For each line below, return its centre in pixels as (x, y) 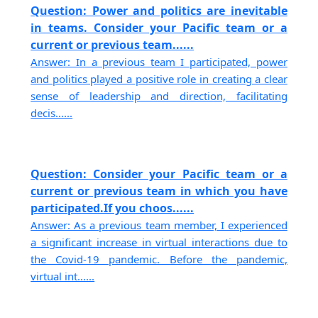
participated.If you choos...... (113, 208)
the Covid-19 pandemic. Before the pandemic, (159, 259)
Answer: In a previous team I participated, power (159, 61)
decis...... (52, 113)
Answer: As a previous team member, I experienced (159, 225)
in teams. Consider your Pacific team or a (159, 27)
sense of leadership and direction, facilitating (159, 95)
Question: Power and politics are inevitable (159, 10)
